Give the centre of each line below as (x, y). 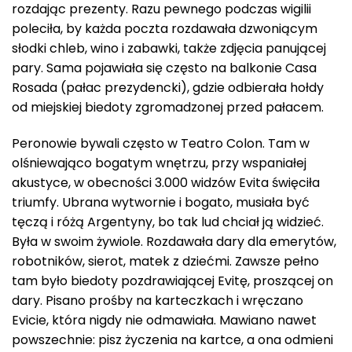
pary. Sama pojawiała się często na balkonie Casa (164, 68)
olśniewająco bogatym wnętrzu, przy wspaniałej (159, 163)
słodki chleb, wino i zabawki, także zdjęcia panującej (169, 49)
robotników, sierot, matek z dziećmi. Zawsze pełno (165, 261)
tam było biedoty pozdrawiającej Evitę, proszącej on (172, 280)
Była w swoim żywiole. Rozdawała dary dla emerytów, (174, 241)
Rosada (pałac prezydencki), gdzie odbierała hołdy (168, 88)
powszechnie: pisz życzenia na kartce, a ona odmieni (172, 339)
